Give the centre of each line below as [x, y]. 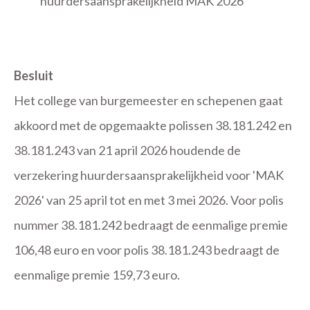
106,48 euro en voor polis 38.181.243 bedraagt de [147, 250]
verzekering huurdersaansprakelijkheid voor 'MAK [149, 175]
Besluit [34, 75]
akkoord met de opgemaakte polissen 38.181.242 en [153, 125]
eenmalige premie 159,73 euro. [97, 275]
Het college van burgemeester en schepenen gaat [148, 100]
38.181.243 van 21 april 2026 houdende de [127, 150]
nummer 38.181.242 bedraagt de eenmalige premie [151, 225]
